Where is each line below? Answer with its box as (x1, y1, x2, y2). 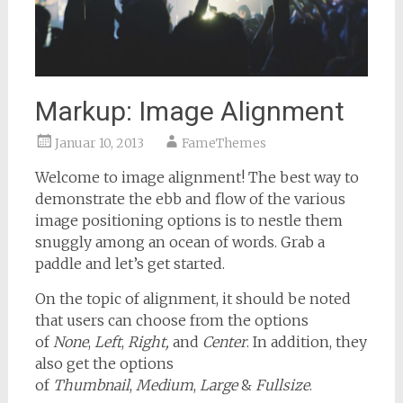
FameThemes (181, 135, 266, 152)
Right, (127, 333, 173, 352)
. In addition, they (246, 333, 367, 352)
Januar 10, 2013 (54, 135, 144, 152)
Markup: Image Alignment (34, 95, 345, 128)
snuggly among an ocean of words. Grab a (34, 233, 325, 252)
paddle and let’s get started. (34, 255, 225, 273)
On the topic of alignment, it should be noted (34, 290, 351, 309)
